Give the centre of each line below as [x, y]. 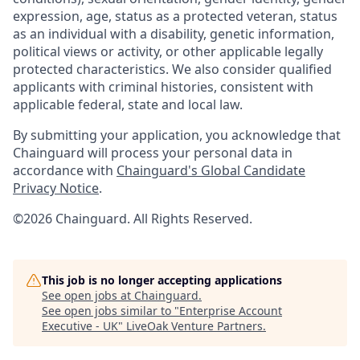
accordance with [65, 171]
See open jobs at [88, 296]
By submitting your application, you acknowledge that [177, 135]
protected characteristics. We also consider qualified [172, 70]
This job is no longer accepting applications [162, 280]
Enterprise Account [231, 311]
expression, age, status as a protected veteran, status [175, 16]
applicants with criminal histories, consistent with [163, 87]
